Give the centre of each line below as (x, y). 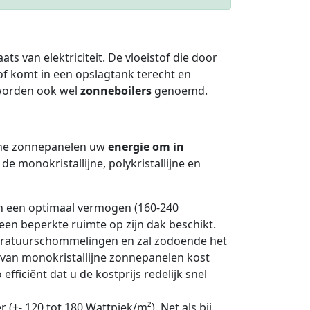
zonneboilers (116, 90)
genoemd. (180, 90)
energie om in (146, 146)
